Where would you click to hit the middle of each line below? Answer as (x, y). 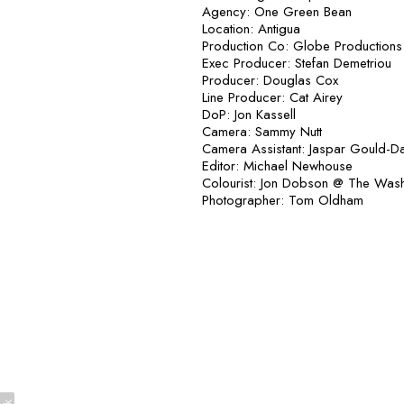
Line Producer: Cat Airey (272, 97)
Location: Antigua (251, 28)
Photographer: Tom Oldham (283, 200)
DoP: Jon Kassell (249, 114)
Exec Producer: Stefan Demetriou (297, 63)
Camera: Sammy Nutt (262, 131)
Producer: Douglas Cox (270, 80)
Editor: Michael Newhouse (277, 165)
